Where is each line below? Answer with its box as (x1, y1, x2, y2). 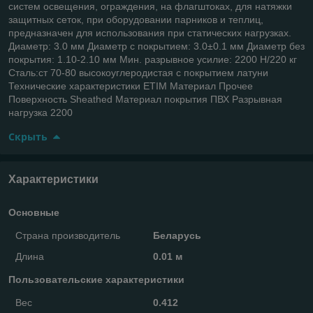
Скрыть (8, 129, 48, 143)
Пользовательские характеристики (8, 273, 184, 285)
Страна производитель (15, 229, 120, 241)
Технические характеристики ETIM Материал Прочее (8, 80, 253, 92)
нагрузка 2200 (8, 106, 73, 118)
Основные (8, 206, 59, 218)
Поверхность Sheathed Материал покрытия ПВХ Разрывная (8, 93, 282, 105)
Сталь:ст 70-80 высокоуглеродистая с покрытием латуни (8, 66, 268, 78)
